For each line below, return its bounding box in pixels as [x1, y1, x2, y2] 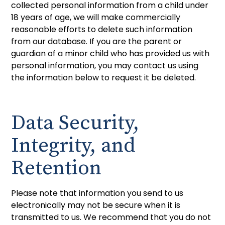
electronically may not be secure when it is [11, 199, 181, 211]
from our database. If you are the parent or [11, 35, 182, 47]
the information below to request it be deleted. [11, 71, 196, 83]
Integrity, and [11, 132, 136, 159]
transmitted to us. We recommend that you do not [11, 211, 211, 223]
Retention [11, 155, 102, 181]
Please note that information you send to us [11, 187, 184, 199]
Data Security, [11, 109, 140, 136]
